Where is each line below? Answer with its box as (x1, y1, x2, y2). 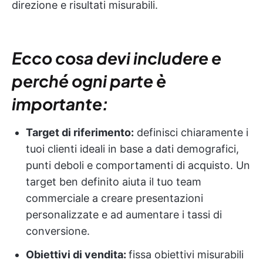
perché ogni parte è (12, 70, 166, 91)
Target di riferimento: (26, 126, 134, 139)
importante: (12, 93, 109, 114)
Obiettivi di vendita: (26, 248, 129, 261)
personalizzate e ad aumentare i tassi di (26, 208, 222, 221)
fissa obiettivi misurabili (129, 248, 244, 261)
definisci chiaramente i (134, 126, 248, 139)
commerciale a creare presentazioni (26, 191, 203, 204)
